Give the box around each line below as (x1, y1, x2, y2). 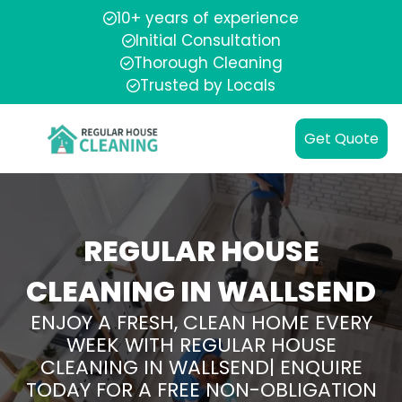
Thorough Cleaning (133, 52, 283, 74)
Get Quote (304, 128, 379, 149)
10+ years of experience (117, 7, 299, 29)
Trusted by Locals (140, 74, 275, 96)
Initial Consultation (135, 30, 281, 51)
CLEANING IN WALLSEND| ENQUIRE (39, 354, 363, 381)
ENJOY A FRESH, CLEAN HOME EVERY (30, 309, 372, 336)
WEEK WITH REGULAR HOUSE (66, 331, 336, 359)
